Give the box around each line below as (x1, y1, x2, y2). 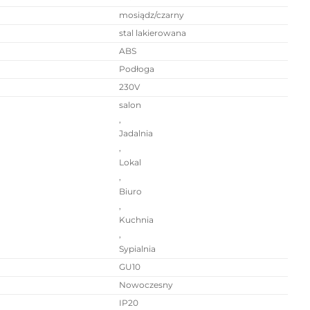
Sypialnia (119, 244, 156, 255)
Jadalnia (119, 129, 154, 139)
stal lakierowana (119, 28, 187, 38)
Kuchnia (119, 215, 154, 226)
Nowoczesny (119, 280, 174, 290)
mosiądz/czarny (119, 10, 185, 20)
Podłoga (119, 64, 155, 74)
